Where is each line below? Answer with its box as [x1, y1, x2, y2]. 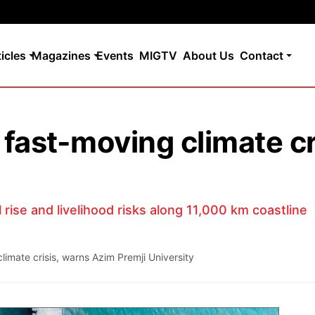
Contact [240, 48, 283, 63]
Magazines [32, 48, 91, 63]
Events [96, 48, 134, 63]
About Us [183, 48, 234, 63]
